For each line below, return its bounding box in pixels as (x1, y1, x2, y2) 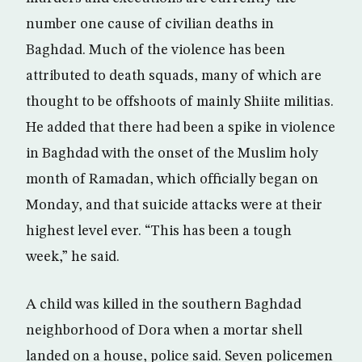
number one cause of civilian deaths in (26, 17, 274, 32)
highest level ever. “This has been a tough (26, 224, 292, 238)
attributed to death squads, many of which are (26, 69, 322, 83)
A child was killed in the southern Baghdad (26, 297, 301, 312)
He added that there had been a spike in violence (26, 120, 335, 135)
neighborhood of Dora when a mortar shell (26, 323, 302, 338)
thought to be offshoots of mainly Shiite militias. (26, 95, 334, 109)
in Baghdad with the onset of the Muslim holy (26, 146, 318, 161)
